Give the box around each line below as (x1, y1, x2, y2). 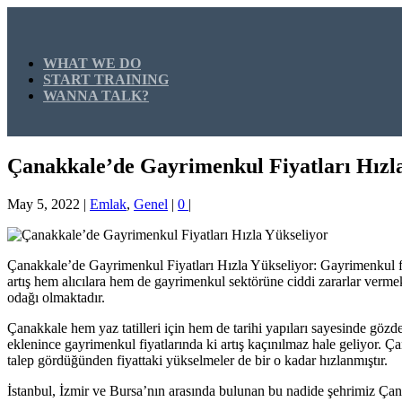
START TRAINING (43, 72, 169, 87)
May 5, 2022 (7, 196, 80, 212)
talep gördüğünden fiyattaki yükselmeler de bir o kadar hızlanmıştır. (7, 352, 388, 368)
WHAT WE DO (43, 56, 141, 71)
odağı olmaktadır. (7, 289, 105, 305)
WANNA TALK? (43, 88, 149, 103)
